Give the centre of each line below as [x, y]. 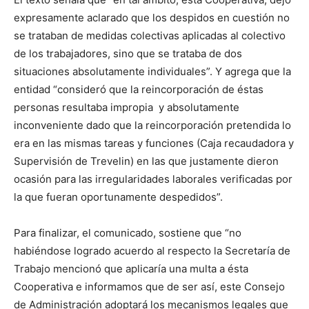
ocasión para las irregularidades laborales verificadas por [153, 179]
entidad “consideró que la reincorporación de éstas [139, 89]
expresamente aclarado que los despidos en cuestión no [152, 18]
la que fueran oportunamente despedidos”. [118, 197]
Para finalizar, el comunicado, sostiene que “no [128, 233]
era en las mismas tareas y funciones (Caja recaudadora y [154, 143]
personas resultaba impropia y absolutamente [127, 107]
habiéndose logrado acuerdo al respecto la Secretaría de [152, 251]
